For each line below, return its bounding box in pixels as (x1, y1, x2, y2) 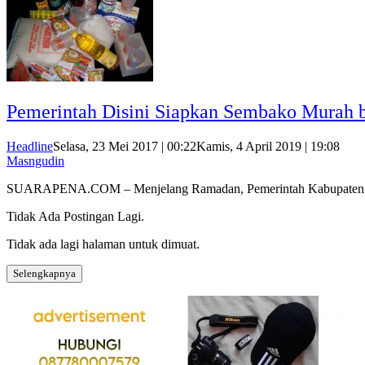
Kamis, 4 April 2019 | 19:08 (196, 139, 340, 154)
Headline (7, 139, 53, 154)
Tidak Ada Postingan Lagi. (7, 209, 144, 224)
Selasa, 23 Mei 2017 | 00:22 (53, 139, 196, 154)
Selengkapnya (13, 267, 76, 280)
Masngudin (7, 154, 64, 169)
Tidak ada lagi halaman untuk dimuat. (7, 237, 200, 252)
